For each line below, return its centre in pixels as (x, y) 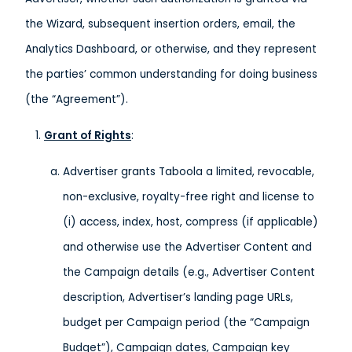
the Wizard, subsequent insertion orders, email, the (160, 24)
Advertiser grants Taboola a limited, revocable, (189, 172)
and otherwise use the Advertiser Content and (187, 247)
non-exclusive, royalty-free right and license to (189, 197)
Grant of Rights (88, 136)
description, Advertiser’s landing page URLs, (178, 297)
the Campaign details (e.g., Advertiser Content (189, 272)
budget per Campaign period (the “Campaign (186, 323)
